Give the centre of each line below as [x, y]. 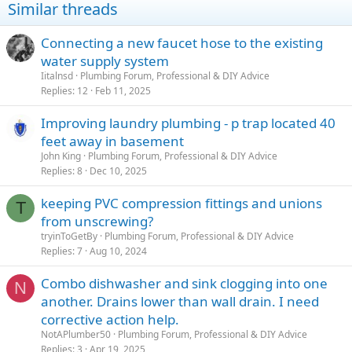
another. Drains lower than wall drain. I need [180, 302]
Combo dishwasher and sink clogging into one [184, 284]
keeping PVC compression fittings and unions [181, 203]
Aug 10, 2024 [118, 251]
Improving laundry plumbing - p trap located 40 [188, 123]
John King [61, 156]
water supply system [105, 61]
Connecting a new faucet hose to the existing [182, 43]
